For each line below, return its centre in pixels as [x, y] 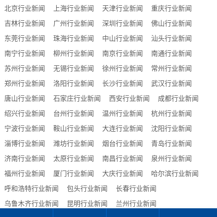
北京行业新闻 [24, 8]
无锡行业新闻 [73, 68]
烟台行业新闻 [122, 143]
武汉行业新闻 [171, 83]
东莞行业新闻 [24, 38]
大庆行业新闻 [122, 173]
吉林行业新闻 [24, 23]
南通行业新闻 [171, 53]
